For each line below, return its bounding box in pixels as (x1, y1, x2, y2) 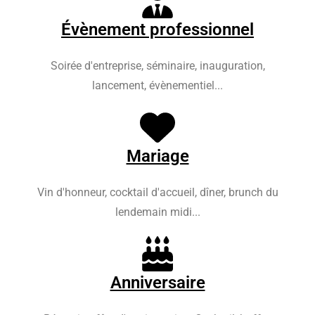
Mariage (126, 146, 189, 167)
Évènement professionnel (61, 20, 254, 40)
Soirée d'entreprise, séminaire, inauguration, (50, 59, 265, 73)
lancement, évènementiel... (92, 79, 223, 93)
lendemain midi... (115, 205, 200, 219)
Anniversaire (110, 273, 205, 293)
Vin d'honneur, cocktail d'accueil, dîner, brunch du (37, 186, 278, 200)
